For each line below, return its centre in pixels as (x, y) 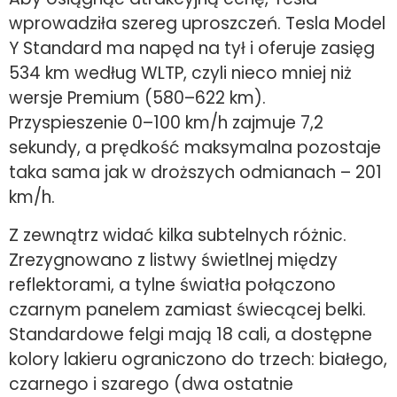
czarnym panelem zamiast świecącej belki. (187, 309)
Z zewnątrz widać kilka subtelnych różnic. (178, 235)
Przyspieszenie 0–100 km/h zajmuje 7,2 (166, 123)
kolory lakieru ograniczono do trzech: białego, (198, 359)
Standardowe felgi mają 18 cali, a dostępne (191, 334)
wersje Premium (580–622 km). (137, 98)
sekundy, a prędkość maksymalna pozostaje (195, 148)
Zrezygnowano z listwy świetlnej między (173, 260)
